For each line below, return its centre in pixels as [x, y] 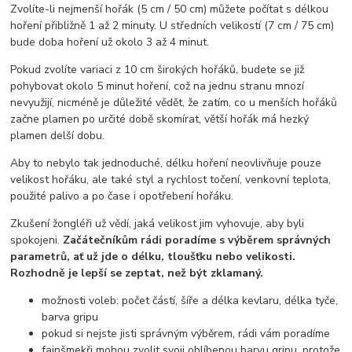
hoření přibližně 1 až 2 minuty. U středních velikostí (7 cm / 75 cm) [172, 25]
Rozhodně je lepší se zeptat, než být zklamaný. [137, 273]
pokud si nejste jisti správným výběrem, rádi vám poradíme [186, 333]
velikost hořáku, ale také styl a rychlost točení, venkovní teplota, [171, 179]
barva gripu [70, 317]
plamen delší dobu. [58, 135]
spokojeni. [37, 240]
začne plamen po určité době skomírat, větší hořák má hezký [160, 119]
